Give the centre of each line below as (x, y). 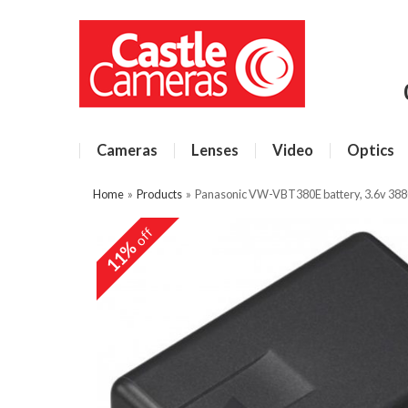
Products (159, 194)
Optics (371, 150)
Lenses (215, 150)
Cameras (127, 150)
